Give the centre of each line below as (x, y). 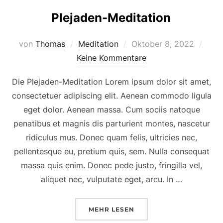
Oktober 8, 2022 (163, 44)
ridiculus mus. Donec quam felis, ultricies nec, (111, 137)
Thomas (50, 44)
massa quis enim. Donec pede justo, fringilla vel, (111, 165)
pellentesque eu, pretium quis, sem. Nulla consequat (111, 151)
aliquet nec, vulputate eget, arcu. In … (111, 179)
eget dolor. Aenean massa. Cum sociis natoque (111, 109)
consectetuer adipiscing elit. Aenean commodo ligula (111, 95)
